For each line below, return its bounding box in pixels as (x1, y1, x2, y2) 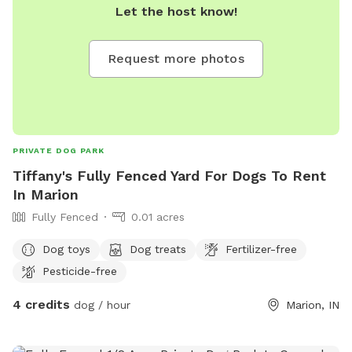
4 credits (13, 297, 70, 313)
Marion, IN (286, 299, 339, 312)
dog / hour (70, 299, 130, 312)
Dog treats (130, 242, 186, 255)
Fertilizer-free (225, 242, 297, 255)
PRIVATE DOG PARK (13, 146, 104, 156)
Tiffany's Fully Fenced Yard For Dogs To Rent (13, 167, 326, 185)
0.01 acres (131, 211, 185, 224)
